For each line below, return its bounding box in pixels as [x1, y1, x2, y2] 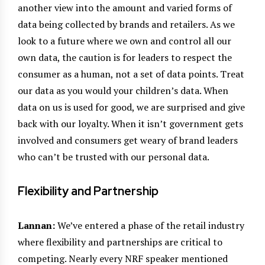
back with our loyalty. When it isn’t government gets [18, 117, 243, 130]
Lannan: [18, 218, 55, 232]
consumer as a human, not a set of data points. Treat [18, 67, 244, 80]
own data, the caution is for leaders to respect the [18, 50, 232, 64]
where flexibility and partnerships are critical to [18, 235, 222, 248]
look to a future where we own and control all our [18, 34, 231, 47]
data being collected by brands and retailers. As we [18, 17, 235, 31]
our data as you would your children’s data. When [18, 83, 228, 97]
